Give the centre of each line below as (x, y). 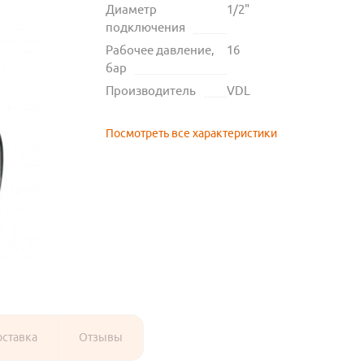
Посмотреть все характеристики (191, 134)
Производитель (150, 91)
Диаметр (131, 10)
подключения (145, 28)
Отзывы (101, 338)
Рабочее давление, (160, 50)
